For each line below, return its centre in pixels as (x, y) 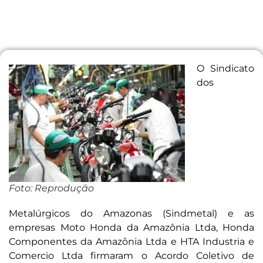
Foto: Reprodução (51, 188)
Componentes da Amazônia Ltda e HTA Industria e (131, 242)
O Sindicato (225, 69)
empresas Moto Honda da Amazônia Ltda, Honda (131, 228)
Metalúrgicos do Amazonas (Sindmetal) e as (131, 214)
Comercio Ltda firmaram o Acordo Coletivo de (131, 256)
